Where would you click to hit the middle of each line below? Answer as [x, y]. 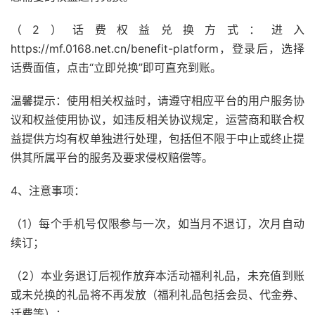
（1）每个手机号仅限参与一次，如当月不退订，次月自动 [157, 224]
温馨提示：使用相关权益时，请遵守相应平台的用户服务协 [157, 101]
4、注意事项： [48, 191]
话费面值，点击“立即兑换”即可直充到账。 [116, 67]
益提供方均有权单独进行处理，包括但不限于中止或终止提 [157, 139]
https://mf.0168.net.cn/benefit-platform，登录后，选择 [157, 49]
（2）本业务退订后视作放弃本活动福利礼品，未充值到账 [157, 276]
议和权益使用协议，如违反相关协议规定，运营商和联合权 [157, 120]
